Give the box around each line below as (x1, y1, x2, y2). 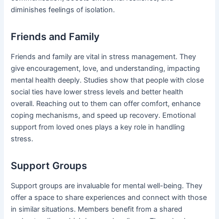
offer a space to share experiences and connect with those (11, 193, 207, 202)
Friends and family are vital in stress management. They (11, 52, 197, 62)
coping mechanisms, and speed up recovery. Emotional (11, 111, 196, 120)
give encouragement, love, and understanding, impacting (11, 64, 200, 73)
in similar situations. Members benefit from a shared (11, 205, 183, 214)
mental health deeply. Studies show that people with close (11, 76, 204, 85)
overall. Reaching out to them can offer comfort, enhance (11, 99, 201, 109)
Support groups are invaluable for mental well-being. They (11, 181, 203, 191)
